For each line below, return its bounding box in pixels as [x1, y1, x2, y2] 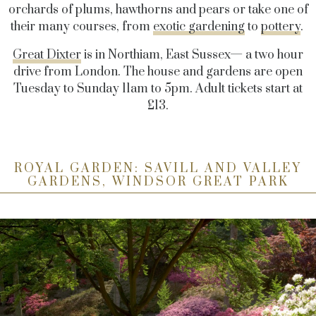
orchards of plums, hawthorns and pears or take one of [8, 1, 308, 18]
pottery [260, 18, 300, 35]
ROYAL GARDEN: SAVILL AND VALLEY [14, 160, 302, 176]
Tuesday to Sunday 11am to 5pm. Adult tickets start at [13, 80, 303, 97]
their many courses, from [10, 18, 153, 35]
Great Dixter [13, 47, 81, 63]
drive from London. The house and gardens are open [13, 63, 303, 80]
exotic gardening [152, 18, 245, 35]
